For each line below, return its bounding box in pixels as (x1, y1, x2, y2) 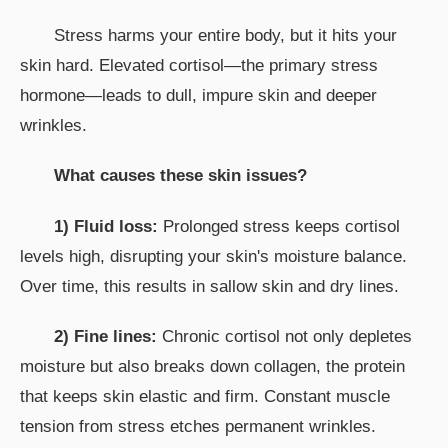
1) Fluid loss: (54, 216, 158, 236)
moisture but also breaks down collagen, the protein (20, 356, 405, 376)
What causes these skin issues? (54, 166, 307, 186)
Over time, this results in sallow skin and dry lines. (20, 276, 399, 296)
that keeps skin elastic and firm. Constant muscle (20, 386, 390, 406)
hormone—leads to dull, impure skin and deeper (20, 85, 377, 105)
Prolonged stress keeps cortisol (158, 216, 400, 236)
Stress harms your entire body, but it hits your (54, 25, 397, 45)
